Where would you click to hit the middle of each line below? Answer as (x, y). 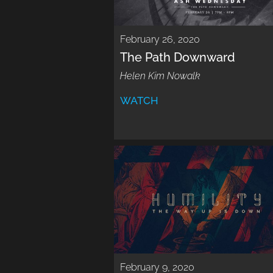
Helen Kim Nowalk (160, 76)
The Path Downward (178, 57)
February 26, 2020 (160, 39)
